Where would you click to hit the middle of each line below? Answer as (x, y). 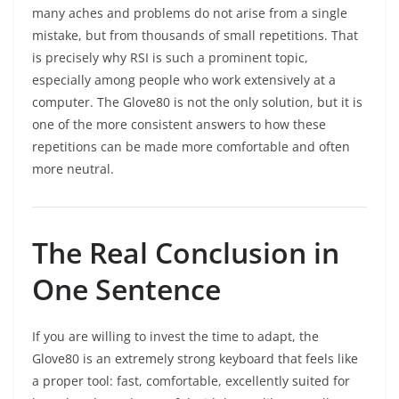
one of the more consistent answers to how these (179, 125)
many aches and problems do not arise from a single (190, 13)
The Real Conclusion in (186, 253)
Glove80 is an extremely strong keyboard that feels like (195, 359)
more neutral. (73, 169)
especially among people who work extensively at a (184, 80)
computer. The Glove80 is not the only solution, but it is (197, 102)
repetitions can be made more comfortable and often (191, 147)
